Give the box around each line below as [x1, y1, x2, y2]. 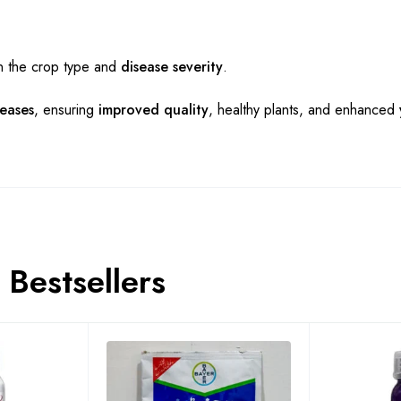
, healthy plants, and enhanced [209, 99, 399, 121]
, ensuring [34, 99, 98, 121]
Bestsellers [8, 258, 166, 306]
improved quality [98, 99, 209, 121]
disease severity [121, 56, 223, 78]
